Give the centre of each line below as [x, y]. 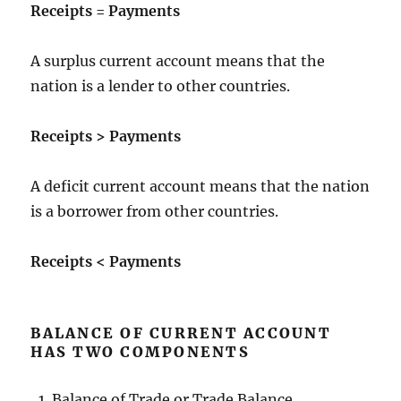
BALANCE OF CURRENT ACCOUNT [181, 333]
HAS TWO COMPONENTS [140, 351]
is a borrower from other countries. [155, 211]
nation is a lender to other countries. [161, 85]
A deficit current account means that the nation [200, 186]
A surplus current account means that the [178, 60]
